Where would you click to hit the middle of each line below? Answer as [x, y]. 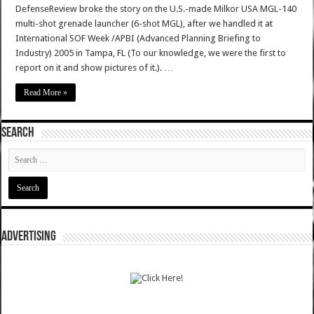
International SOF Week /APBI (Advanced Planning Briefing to [138, 39]
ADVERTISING [29, 237]
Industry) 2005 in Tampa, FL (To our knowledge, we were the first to [151, 53]
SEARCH [18, 134]
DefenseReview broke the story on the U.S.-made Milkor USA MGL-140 [156, 9]
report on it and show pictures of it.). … [95, 68]
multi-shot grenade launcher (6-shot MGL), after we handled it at [144, 24]
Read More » [46, 93]
